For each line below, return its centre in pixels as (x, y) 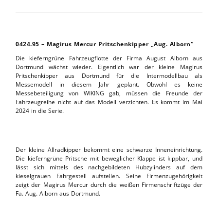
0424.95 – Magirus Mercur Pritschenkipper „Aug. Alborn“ (104, 44)
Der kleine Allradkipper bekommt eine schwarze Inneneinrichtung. (109, 149)
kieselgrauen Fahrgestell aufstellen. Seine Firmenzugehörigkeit (109, 176)
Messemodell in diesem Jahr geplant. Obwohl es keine (109, 84)
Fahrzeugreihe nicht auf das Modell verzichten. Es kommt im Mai (109, 102)
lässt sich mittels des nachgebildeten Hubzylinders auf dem (109, 167)
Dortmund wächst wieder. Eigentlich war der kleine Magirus (109, 67)
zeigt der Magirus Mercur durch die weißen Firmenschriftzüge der (109, 184)
